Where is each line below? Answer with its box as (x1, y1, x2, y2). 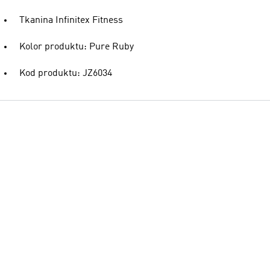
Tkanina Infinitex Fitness (19, 16, 123, 25)
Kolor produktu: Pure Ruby (19, 42, 134, 52)
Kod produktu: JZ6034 (19, 69, 112, 78)
